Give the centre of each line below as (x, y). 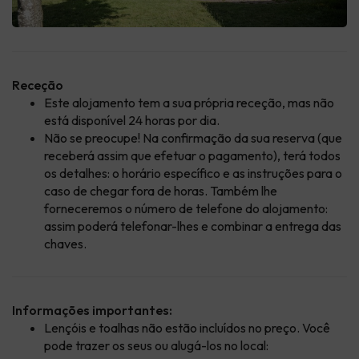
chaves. (65, 244)
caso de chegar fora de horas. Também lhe (161, 191)
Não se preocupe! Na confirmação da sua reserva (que (193, 138)
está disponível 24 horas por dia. (132, 121)
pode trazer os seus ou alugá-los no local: (156, 346)
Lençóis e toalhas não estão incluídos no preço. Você (187, 328)
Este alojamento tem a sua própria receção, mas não (189, 103)
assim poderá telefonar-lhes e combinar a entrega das (193, 226)
